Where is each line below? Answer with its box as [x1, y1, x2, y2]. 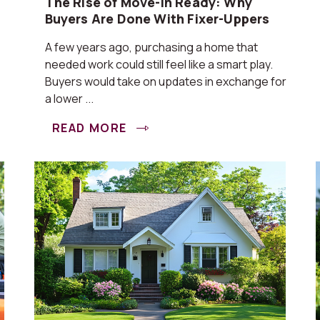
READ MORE [51, 120, 131, 136]
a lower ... [44, 91, 94, 106]
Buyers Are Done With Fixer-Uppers [44, 10, 270, 27]
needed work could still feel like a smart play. [44, 56, 273, 72]
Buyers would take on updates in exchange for [44, 74, 286, 89]
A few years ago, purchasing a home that [44, 39, 258, 55]
